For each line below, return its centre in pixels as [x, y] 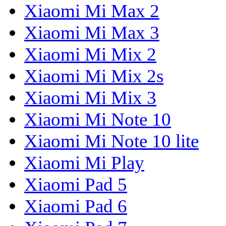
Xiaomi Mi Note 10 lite [111, 141]
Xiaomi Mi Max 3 [92, 33]
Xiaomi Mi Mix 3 [90, 98]
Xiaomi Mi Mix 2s [94, 76]
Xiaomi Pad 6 [76, 206]
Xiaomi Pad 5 [76, 185]
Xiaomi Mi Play [84, 163]
